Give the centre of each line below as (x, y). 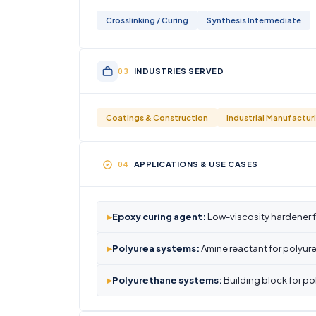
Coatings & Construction (157, 117)
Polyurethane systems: (167, 280)
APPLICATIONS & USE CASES (196, 164)
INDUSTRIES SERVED (178, 71)
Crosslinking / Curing (147, 20)
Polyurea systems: (156, 248)
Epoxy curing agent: (159, 217)
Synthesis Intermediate (254, 20)
